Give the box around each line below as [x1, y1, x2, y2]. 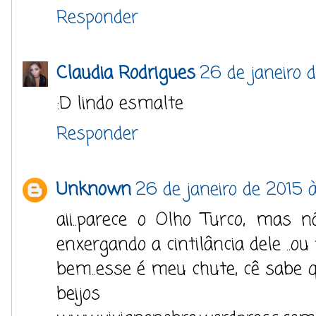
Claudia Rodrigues [56, 60, 195, 87]
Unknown [56, 176, 131, 203]
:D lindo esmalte [56, 90, 183, 117]
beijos [56, 281, 100, 308]
